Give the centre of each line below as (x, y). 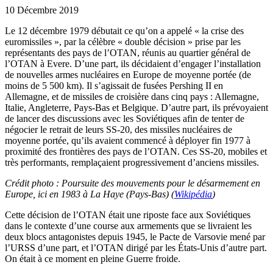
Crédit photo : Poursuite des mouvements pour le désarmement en (133, 183)
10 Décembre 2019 (42, 10)
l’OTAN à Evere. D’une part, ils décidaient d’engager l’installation (133, 63)
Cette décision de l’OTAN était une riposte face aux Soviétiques (128, 214)
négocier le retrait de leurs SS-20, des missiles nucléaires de (119, 129)
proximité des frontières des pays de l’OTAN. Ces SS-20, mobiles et (136, 151)
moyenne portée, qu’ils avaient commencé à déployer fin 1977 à (128, 140)
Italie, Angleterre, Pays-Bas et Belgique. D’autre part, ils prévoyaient (136, 107)
